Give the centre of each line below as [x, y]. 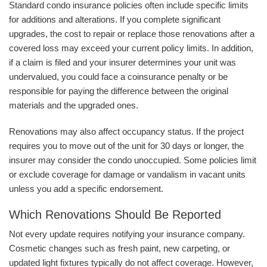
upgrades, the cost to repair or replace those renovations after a [132, 34]
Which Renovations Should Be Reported [115, 215]
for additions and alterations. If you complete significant [115, 20]
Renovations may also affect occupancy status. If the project [126, 132]
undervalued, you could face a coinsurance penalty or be [118, 77]
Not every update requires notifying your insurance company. [127, 234]
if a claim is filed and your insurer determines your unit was [122, 63]
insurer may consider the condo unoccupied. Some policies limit [133, 160]
